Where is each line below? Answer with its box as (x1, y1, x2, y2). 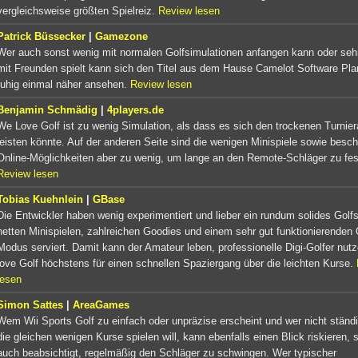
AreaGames (73, 298, 129, 311)
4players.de (107, 103, 164, 116)
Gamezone (95, 30, 148, 42)
